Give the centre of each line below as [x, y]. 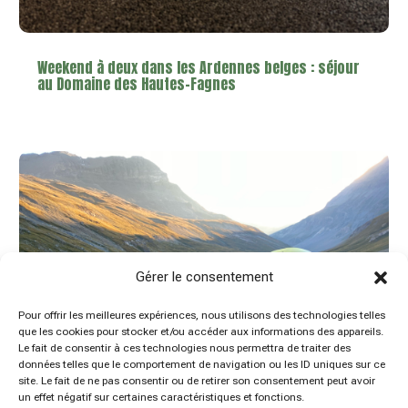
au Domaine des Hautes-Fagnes [137, 83]
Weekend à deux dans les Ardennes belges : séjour [199, 67]
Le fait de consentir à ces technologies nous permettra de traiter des [184, 348]
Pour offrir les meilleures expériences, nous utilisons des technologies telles [202, 315]
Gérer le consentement [204, 277]
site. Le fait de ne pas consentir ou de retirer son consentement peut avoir [197, 381]
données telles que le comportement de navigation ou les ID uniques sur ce [202, 364]
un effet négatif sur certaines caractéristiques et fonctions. [161, 397]
